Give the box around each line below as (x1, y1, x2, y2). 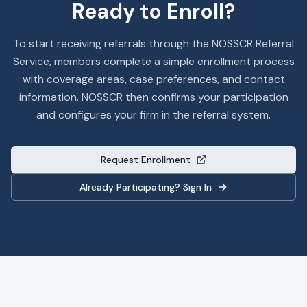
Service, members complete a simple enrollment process (12, 54, 295, 69)
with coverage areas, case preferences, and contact (22, 72, 285, 86)
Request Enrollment (100, 153, 191, 166)
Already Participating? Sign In (79, 181, 212, 193)
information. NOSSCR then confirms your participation (19, 90, 288, 104)
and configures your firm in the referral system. (36, 108, 271, 122)
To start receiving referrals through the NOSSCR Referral (13, 36, 294, 51)
